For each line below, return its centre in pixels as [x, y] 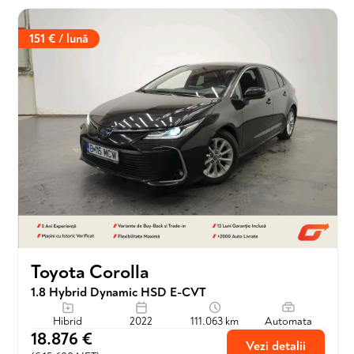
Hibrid [68, 321]
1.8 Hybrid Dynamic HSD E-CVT [119, 292]
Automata [288, 321]
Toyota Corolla [90, 272]
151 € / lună [59, 39]
